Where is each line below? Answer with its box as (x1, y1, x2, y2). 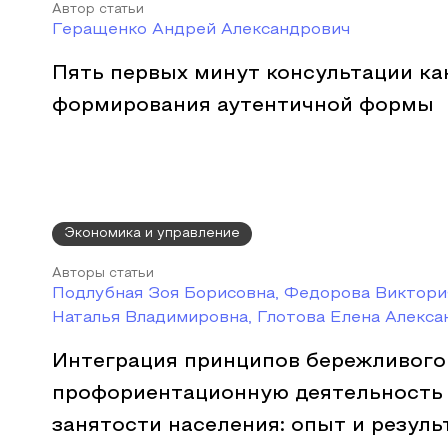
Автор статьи (52, 4, 144, 16)
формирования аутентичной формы (52, 97, 434, 115)
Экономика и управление (64, 228, 240, 240)
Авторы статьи (52, 268, 154, 280)
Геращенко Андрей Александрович (52, 23, 350, 37)
